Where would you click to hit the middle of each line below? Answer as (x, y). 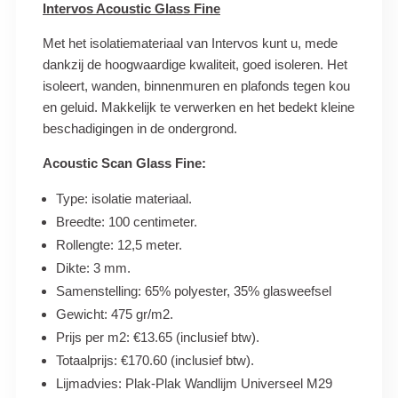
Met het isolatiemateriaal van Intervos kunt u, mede (190, 43)
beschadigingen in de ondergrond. (140, 128)
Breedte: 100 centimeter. (127, 221)
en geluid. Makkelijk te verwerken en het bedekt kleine (199, 107)
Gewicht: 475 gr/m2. (115, 314)
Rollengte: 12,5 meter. (119, 244)
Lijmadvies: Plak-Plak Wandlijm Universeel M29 (194, 383)
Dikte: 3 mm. (93, 267)
